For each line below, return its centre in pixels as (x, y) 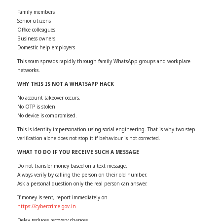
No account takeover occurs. (49, 97)
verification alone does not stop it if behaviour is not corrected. (89, 138)
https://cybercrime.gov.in (47, 206)
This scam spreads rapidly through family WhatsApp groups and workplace (104, 61)
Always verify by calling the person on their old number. (82, 174)
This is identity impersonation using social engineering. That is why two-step (106, 129)
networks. (29, 70)
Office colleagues (36, 29)
